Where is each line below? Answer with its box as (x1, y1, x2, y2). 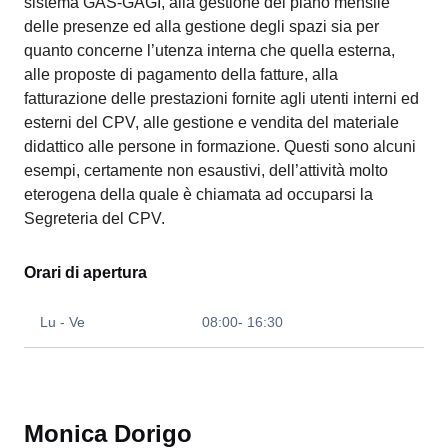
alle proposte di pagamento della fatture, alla (24, 66, 338, 83)
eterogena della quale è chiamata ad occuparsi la (24, 186, 373, 203)
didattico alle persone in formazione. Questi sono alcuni (24, 138, 416, 155)
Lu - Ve (40, 314, 85, 330)
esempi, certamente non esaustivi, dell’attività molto (24, 162, 388, 179)
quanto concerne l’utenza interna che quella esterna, (24, 42, 395, 59)
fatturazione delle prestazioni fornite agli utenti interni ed (24, 90, 419, 107)
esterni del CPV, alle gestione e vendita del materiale (24, 114, 399, 131)
